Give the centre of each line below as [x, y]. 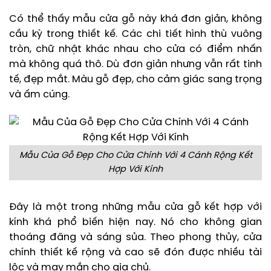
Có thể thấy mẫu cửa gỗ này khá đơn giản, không [135, 19]
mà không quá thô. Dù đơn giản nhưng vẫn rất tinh [135, 65]
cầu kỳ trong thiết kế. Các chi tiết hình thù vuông [135, 34]
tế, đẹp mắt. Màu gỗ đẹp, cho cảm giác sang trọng [135, 80]
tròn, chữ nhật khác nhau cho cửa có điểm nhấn [135, 50]
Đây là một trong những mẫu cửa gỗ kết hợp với [135, 207]
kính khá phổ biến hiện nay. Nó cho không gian [135, 222]
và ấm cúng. [39, 95]
